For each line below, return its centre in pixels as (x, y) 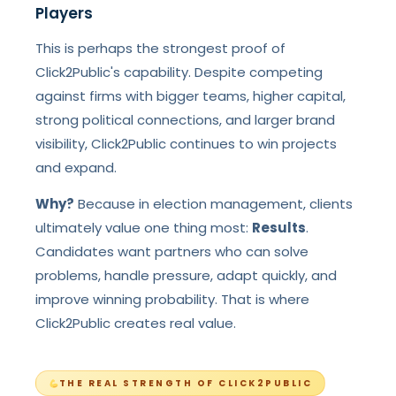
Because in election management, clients (214, 204)
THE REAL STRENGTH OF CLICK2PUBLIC (186, 383)
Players (65, 13)
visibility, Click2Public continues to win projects (187, 144)
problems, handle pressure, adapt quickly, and (187, 275)
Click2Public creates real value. (136, 323)
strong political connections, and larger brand (186, 120)
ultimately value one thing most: (144, 228)
